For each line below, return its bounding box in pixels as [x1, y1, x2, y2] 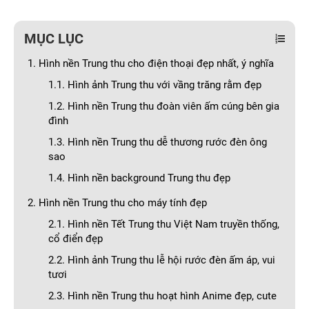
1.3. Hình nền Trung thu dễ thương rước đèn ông [48, 136, 267, 148]
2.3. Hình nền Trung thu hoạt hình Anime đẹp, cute [48, 290, 277, 302]
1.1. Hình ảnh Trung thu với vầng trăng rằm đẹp [48, 79, 261, 91]
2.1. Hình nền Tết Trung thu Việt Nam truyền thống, [48, 218, 279, 230]
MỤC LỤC [24, 30, 83, 47]
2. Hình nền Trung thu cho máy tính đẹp [28, 197, 207, 209]
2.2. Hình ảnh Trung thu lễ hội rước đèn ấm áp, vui [48, 254, 275, 266]
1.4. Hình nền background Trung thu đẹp [48, 172, 233, 184]
